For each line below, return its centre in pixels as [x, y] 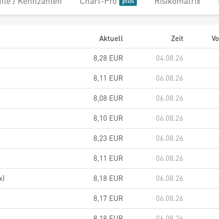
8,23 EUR [108, 138]
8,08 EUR [108, 98]
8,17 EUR [108, 198]
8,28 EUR [108, 58]
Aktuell [111, 38]
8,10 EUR [108, 118]
